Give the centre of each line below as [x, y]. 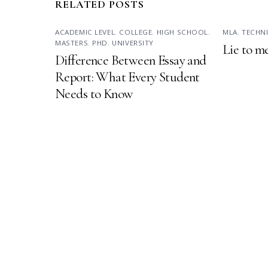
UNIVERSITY [133, 42]
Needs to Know [94, 94]
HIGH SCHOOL [182, 32]
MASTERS [72, 42]
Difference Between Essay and [131, 60]
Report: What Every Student [127, 77]
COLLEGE [136, 32]
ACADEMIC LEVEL [85, 32]
